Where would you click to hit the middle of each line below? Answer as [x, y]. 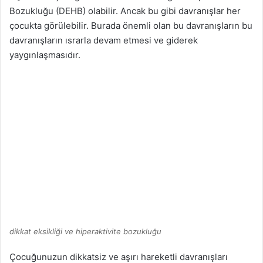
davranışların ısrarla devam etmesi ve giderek [104, 40]
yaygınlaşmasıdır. [45, 55]
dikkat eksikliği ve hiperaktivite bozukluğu [85, 232]
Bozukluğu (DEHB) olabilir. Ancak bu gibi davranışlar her [125, 11]
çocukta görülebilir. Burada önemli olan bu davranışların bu [131, 26]
